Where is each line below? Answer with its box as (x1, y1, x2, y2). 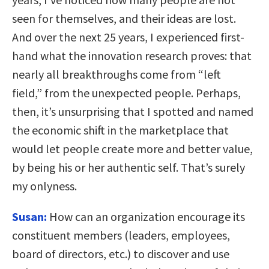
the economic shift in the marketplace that (12, 122, 229, 138)
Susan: (12, 208, 49, 224)
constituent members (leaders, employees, (12, 227, 230, 243)
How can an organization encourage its (49, 208, 245, 224)
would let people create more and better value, (12, 141, 253, 156)
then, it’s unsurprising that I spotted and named (12, 103, 253, 119)
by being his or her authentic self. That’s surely (12, 159, 245, 175)
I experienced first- (150, 29, 244, 44)
